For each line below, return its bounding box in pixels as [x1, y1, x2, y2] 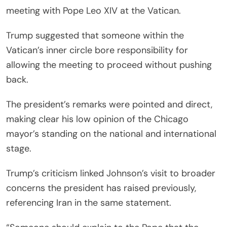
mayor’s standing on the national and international [6, 127, 216, 140]
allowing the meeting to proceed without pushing [6, 58, 212, 71]
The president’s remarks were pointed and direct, [6, 98, 212, 110]
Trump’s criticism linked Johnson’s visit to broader [6, 167, 215, 179]
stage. [6, 142, 31, 155]
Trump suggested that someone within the [6, 29, 184, 42]
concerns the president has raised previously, [6, 181, 196, 194]
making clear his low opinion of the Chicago [6, 112, 188, 125]
